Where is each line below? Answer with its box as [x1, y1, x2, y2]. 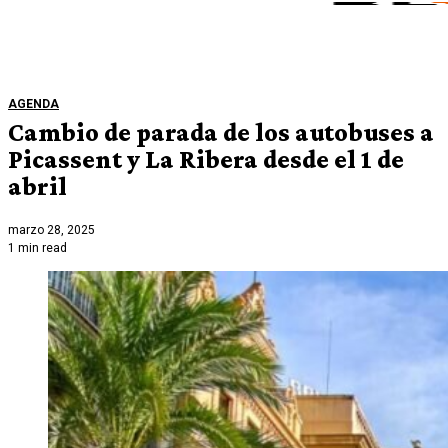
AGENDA [8, 96, 59, 111]
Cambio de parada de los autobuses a [8, 117, 434, 147]
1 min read [8, 241, 67, 256]
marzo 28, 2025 [8, 223, 95, 238]
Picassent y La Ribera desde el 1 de [8, 144, 404, 174]
